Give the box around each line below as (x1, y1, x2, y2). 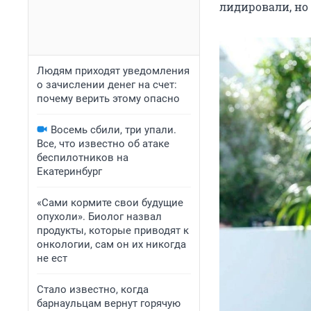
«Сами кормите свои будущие (37, 196, 183, 209)
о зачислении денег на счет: (37, 78, 177, 91)
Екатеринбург (37, 165, 102, 178)
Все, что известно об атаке (37, 137, 169, 150)
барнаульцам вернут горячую (37, 297, 180, 310)
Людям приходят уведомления (37, 65, 190, 77)
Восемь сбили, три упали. (51, 124, 176, 136)
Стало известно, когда (37, 283, 149, 296)
